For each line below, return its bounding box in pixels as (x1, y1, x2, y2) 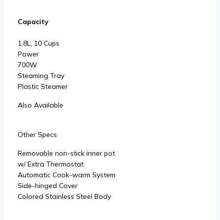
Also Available (18, 100, 63, 110)
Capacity (18, 17, 49, 26)
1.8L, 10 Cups (18, 38, 59, 48)
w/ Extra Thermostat (18, 159, 83, 168)
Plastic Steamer (18, 82, 68, 91)
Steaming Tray (18, 71, 64, 80)
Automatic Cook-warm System (18, 170, 115, 179)
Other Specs (18, 130, 57, 139)
